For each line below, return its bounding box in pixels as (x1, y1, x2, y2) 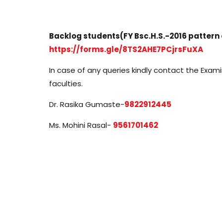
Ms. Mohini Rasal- (49, 119, 113, 130)
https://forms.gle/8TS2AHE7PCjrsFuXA (49, 44, 203, 55)
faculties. (49, 78, 83, 89)
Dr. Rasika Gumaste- (49, 99, 124, 110)
